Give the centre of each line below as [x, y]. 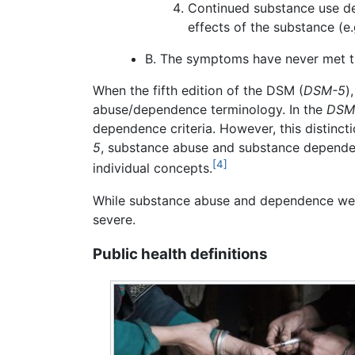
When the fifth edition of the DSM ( [198, 91]
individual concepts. [153, 168]
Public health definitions [180, 254]
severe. [114, 219]
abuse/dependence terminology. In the [210, 110]
